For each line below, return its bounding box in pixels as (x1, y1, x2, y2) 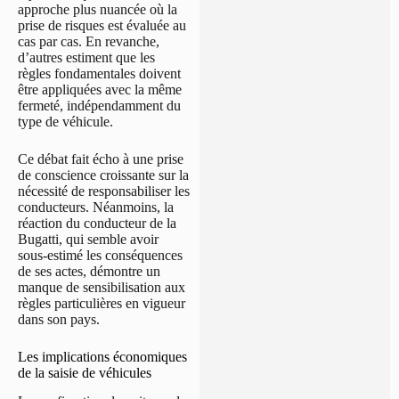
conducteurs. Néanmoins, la (18, 199, 174, 215)
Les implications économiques (18, 348, 187, 364)
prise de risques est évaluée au (18, 17, 186, 33)
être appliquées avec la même (18, 81, 182, 97)
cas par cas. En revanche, (18, 33, 159, 49)
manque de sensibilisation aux (18, 279, 185, 295)
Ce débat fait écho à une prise (18, 151, 183, 167)
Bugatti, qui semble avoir (18, 231, 159, 247)
